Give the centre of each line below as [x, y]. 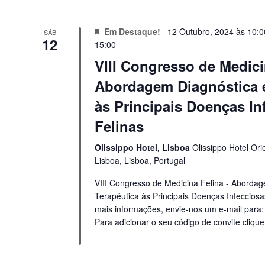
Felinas [119, 126]
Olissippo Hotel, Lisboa [143, 147]
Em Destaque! [132, 31]
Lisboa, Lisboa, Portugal [140, 160]
